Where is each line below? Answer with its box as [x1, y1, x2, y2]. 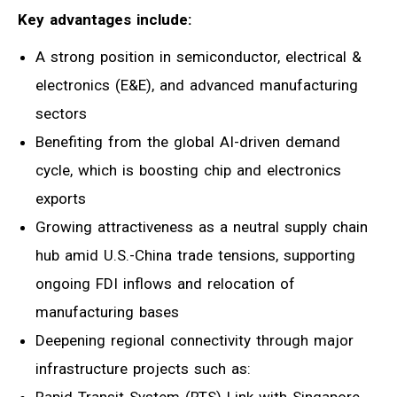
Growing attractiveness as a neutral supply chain [35, 217, 368, 236]
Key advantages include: [18, 10, 191, 28]
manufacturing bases [35, 302, 179, 321]
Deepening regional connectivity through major [35, 331, 354, 349]
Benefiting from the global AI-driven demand [35, 132, 340, 151]
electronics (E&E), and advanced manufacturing [35, 75, 358, 94]
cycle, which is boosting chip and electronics [35, 160, 341, 179]
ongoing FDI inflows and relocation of [35, 274, 295, 292]
